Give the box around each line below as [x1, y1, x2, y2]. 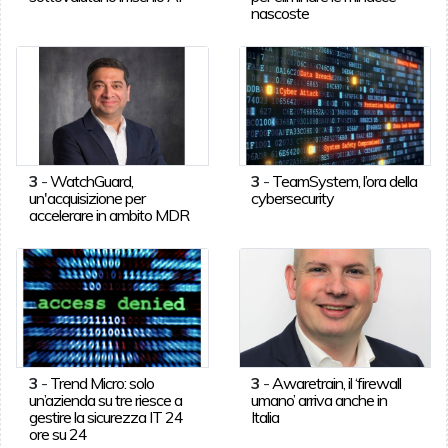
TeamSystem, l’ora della [272, 170, 418, 191]
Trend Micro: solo [49, 372, 154, 393]
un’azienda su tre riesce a [28, 389, 182, 410]
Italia [251, 406, 280, 427]
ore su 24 [28, 423, 87, 444]
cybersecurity [251, 187, 335, 208]
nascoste [251, 2, 310, 23]
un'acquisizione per [28, 187, 145, 208]
